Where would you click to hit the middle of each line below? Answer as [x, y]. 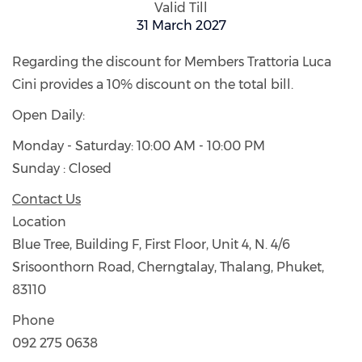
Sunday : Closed [62, 168]
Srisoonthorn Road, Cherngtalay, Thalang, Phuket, [168, 267]
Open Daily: [48, 115]
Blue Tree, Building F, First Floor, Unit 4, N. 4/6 [151, 244]
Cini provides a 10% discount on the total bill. [153, 84]
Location [39, 221]
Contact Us [46, 199]
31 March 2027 [181, 25]
